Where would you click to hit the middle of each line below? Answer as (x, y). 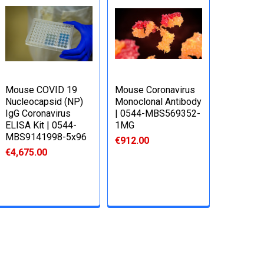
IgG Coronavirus (38, 113)
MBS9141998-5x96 (46, 137)
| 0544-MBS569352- (158, 113)
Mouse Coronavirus (155, 90)
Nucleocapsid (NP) (44, 101)
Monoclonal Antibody (159, 101)
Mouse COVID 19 (42, 90)
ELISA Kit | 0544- (41, 125)
